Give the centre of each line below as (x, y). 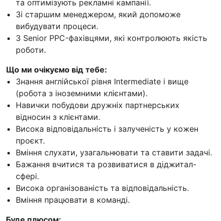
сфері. (27, 176)
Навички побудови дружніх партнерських (98, 105)
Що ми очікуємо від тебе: (56, 70)
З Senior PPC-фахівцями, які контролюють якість (111, 38)
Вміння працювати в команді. (73, 200)
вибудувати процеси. (57, 26)
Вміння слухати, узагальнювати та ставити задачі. (114, 153)
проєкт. (30, 141)
